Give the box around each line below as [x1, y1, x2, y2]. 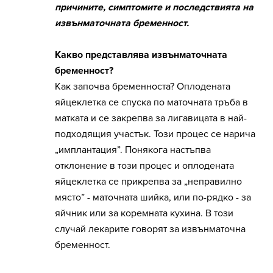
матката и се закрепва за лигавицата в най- [55, 112, 247, 125]
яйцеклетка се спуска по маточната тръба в [55, 96, 248, 109]
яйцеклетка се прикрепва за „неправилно [55, 175, 242, 188]
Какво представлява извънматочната [55, 49, 227, 62]
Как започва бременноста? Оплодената [55, 80, 230, 93]
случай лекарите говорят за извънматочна [55, 223, 246, 236]
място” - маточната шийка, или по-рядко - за [55, 191, 251, 204]
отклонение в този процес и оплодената [55, 160, 234, 172]
